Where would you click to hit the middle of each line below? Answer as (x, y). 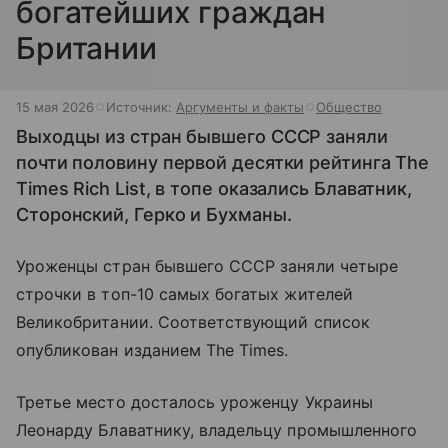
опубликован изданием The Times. (152, 350)
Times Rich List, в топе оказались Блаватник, (214, 188)
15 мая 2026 (55, 107)
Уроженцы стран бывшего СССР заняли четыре (207, 266)
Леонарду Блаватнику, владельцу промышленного (217, 430)
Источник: (141, 107)
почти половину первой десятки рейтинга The (223, 162)
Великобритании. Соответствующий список (193, 322)
